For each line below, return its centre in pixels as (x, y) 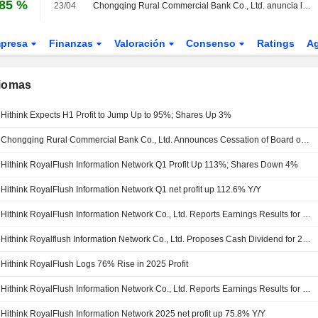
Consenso (213, 43)
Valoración (141, 43)
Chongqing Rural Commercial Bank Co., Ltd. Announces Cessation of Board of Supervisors (306, 140)
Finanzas (72, 43)
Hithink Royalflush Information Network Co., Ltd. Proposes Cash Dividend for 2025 (307, 239)
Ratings (276, 43)
